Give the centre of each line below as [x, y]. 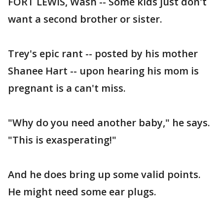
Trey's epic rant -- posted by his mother [103, 54]
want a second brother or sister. [85, 19]
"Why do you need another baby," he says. [109, 123]
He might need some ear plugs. [82, 192]
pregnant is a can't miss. [67, 88]
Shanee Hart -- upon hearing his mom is [103, 71]
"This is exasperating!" [62, 140]
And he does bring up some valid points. [104, 174]
